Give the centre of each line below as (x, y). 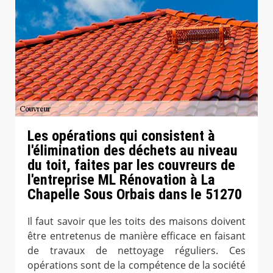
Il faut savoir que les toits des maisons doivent (136, 221)
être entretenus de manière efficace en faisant (136, 236)
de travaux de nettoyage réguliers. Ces (136, 250)
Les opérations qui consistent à (121, 136)
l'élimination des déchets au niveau (133, 150)
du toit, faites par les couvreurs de (131, 165)
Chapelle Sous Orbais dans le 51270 (135, 194)
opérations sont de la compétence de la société (136, 265)
